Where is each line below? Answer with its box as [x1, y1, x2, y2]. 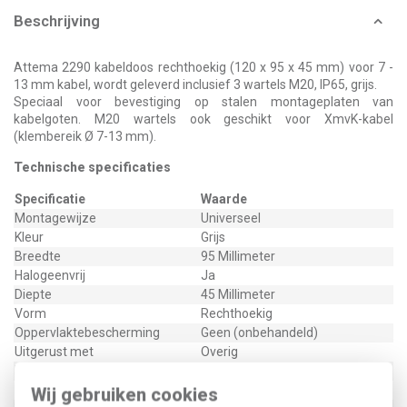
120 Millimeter [201, 382, 283, 397]
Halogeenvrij [15, 268, 85, 283]
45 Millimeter [201, 287, 275, 302]
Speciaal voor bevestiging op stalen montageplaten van [14, 94, 393, 109]
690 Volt [201, 363, 248, 378]
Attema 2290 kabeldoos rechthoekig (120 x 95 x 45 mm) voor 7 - [14, 60, 393, 74]
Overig [201, 344, 238, 359]
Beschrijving [14, 12, 100, 30]
